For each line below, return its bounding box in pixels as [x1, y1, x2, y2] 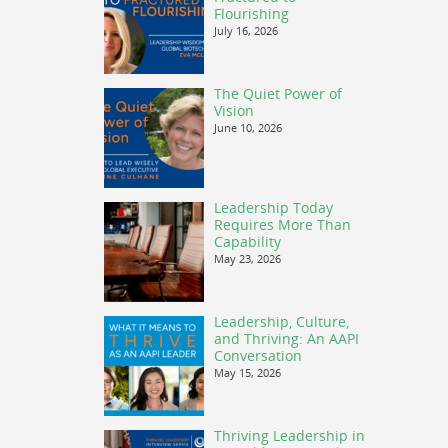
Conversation [214, 346, 302, 365]
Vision [214, 101, 254, 120]
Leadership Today [214, 198, 333, 217]
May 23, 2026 [214, 251, 281, 266]
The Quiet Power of [214, 84, 342, 103]
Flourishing [214, 4, 289, 23]
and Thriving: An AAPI [214, 329, 359, 348]
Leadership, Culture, [214, 312, 349, 331]
